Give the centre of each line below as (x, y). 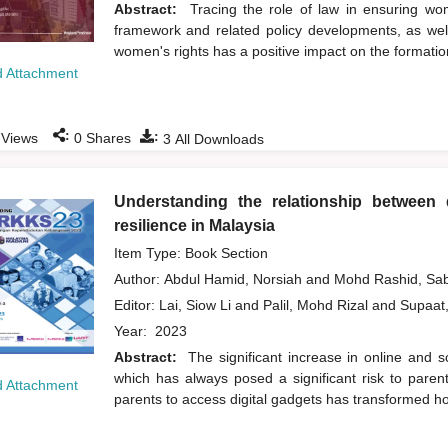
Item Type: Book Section (190, 253)
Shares (106, 138)
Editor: (136, 305)
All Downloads (217, 139)
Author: (138, 279)
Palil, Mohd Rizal (317, 305)
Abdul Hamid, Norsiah (234, 279)
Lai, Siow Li (196, 305)
